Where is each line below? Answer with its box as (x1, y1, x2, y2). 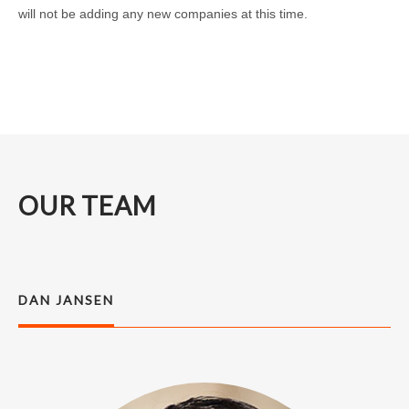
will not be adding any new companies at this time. (18, 5, 308, 21)
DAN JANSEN (18, 291, 114, 308)
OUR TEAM (18, 189, 156, 221)
